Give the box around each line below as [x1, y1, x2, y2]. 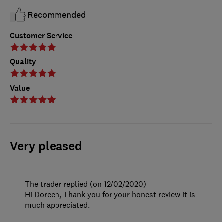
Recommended [27, 9, 86, 21]
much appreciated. [25, 200, 90, 210]
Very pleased [10, 138, 82, 155]
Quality [10, 56, 36, 67]
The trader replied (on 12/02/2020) [25, 179, 146, 189]
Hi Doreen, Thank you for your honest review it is [25, 189, 195, 200]
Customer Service [10, 30, 72, 41]
